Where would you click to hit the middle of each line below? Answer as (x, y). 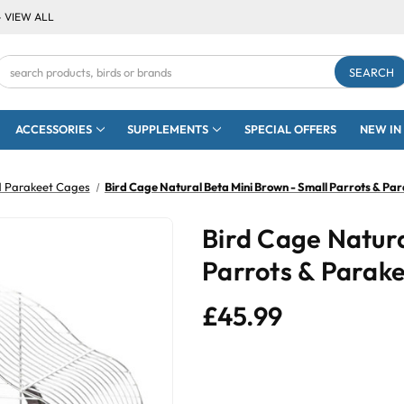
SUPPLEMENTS (168, 129)
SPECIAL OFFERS (290, 129)
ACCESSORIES (53, 129)
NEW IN (380, 129)
